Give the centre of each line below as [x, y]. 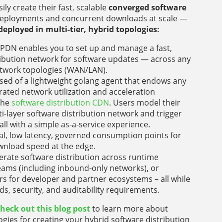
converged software [147, 7]
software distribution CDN [60, 102]
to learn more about [129, 208]
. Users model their [145, 102]
